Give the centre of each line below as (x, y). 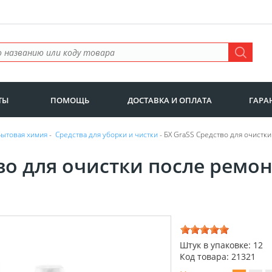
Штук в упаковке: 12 (221, 245)
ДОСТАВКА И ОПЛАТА (169, 100)
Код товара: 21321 (218, 257)
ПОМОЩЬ (70, 100)
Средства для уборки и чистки (107, 134)
